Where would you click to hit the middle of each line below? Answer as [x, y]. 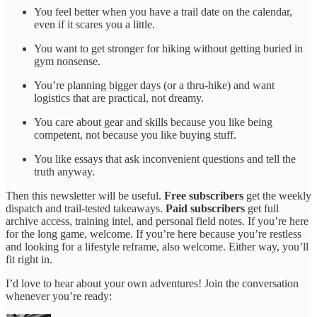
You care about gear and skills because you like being [153, 122]
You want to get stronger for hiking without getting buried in [168, 48]
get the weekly [277, 195]
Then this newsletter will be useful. [85, 195]
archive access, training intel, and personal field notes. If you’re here [157, 221]
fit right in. [29, 259]
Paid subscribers [205, 208]
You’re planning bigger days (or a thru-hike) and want [154, 85]
